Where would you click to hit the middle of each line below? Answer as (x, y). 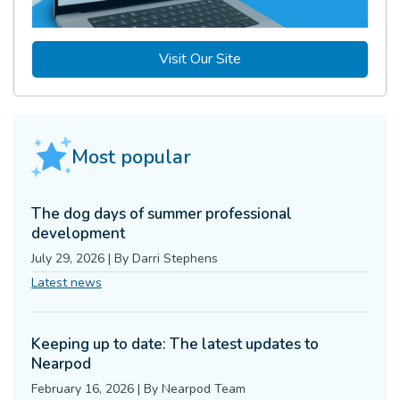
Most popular (131, 158)
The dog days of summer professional (162, 214)
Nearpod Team (204, 389)
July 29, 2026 (68, 259)
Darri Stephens (175, 259)
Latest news (67, 283)
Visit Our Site (200, 59)
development (78, 234)
